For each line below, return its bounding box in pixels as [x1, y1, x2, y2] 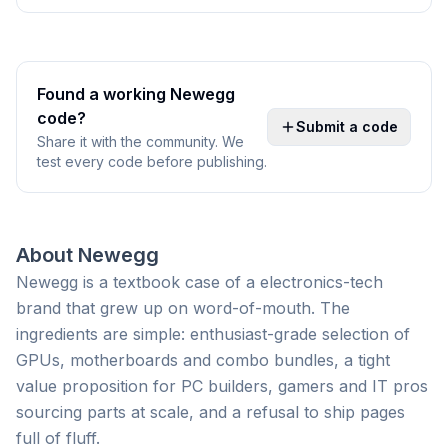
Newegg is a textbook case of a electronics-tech [16, 272, 383, 292]
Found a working [37, 84, 170, 104]
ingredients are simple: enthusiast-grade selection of [16, 324, 410, 344]
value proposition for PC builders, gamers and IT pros [16, 376, 428, 396]
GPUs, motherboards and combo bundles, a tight [16, 350, 390, 370]
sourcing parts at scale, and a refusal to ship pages [16, 402, 405, 422]
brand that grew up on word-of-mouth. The [16, 298, 350, 318]
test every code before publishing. [37, 153, 267, 170]
